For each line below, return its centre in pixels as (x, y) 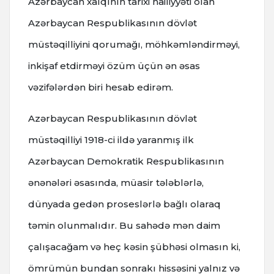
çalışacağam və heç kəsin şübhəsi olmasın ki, (134, 246)
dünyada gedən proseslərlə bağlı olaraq (124, 204)
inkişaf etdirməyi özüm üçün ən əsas (114, 65)
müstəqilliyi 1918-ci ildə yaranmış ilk (111, 139)
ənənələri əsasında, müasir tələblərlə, (116, 182)
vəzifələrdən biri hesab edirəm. (101, 87)
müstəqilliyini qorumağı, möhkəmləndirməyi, (134, 44)
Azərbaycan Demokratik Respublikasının (126, 161)
